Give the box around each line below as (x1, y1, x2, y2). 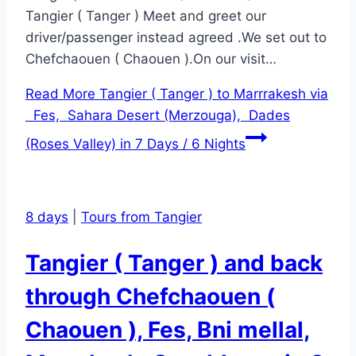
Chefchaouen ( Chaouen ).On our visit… (25, 51, 277, 68)
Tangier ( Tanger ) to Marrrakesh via (95, 86, 328, 103)
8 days (25, 209, 68, 226)
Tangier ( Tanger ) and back (25, 250, 323, 277)
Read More (25, 86, 95, 103)
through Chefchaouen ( (25, 283, 275, 311)
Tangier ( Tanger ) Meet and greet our (25, 8, 266, 25)
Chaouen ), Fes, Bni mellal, (25, 316, 310, 344)
